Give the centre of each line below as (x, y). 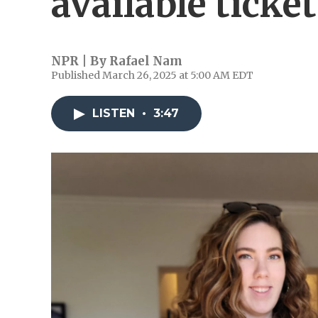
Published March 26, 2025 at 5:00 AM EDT (152, 75)
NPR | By (80, 61)
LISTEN (115, 113)
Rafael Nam (146, 61)
